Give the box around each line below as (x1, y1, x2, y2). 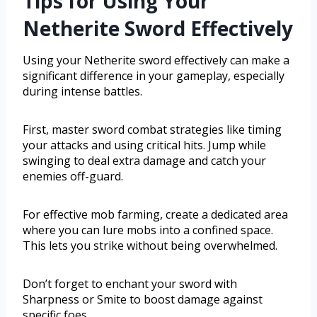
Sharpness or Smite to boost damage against (23, 291, 263, 307)
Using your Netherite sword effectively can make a (23, 52, 289, 68)
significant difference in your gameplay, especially (23, 67, 284, 83)
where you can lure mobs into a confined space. (23, 221, 273, 238)
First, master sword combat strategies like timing (23, 121, 282, 137)
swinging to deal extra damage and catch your (23, 152, 266, 168)
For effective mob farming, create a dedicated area (23, 206, 288, 222)
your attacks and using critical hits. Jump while (23, 137, 266, 153)
